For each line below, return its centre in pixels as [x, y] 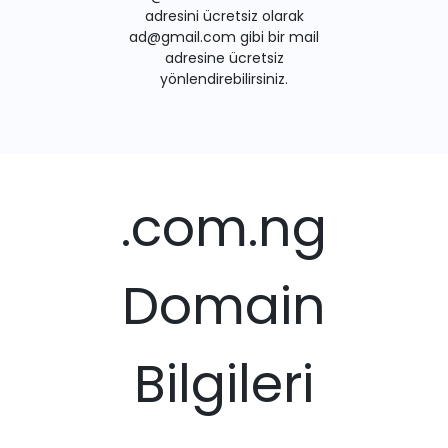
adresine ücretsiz [224, 58]
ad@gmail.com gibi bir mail [224, 37]
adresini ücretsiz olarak [224, 16]
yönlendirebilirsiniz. [224, 79]
